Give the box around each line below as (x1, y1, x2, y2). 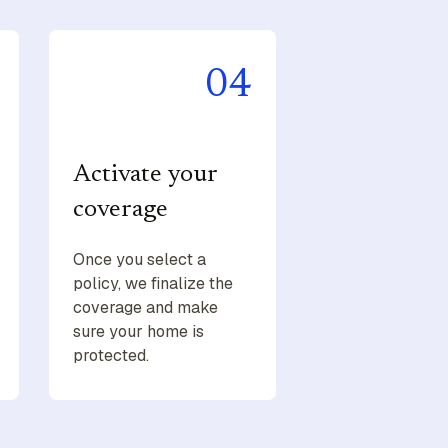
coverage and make (72, 297, 218, 319)
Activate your (72, 163, 217, 189)
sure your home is (72, 321, 204, 343)
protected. (72, 345, 149, 367)
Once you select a (72, 249, 206, 271)
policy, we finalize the (72, 273, 233, 295)
